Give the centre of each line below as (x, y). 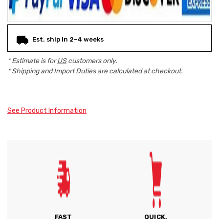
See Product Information (47, 111)
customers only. (92, 61)
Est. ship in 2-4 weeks (68, 39)
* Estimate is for (32, 61)
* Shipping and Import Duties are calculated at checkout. (95, 71)
